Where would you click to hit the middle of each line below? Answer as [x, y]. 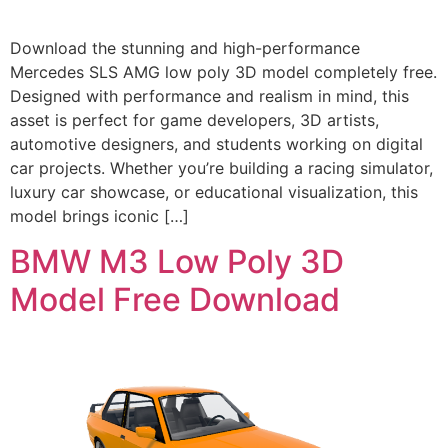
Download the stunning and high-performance [185, 48]
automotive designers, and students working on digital [216, 144]
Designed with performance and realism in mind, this [209, 96]
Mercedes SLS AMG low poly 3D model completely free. [223, 72]
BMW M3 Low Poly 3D [177, 261]
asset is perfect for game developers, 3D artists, [194, 120]
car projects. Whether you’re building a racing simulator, [221, 168]
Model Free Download [175, 299]
